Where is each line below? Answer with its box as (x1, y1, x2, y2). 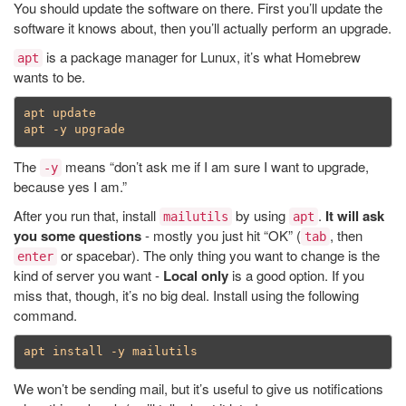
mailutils (163, 208, 228, 224)
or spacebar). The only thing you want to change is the (57, 245, 380, 265)
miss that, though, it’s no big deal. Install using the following (14, 285, 359, 304)
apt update (23, 106, 96, 121)
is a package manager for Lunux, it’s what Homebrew (43, 46, 361, 66)
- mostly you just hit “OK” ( (141, 225, 301, 245)
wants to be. (14, 66, 85, 86)
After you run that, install (14, 205, 159, 225)
